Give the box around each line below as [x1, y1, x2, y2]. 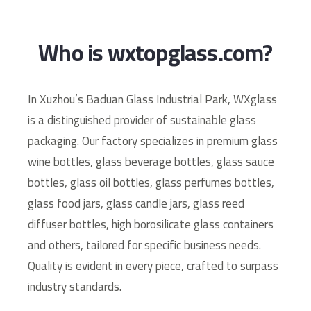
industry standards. [28, 275, 121, 298]
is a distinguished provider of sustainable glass [28, 108, 256, 131]
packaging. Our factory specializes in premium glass [28, 129, 278, 152]
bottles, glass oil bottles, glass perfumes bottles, [28, 171, 274, 194]
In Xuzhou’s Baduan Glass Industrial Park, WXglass [28, 87, 277, 110]
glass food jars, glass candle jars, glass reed [28, 192, 244, 215]
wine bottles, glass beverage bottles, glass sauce [28, 150, 274, 173]
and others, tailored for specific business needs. [28, 233, 261, 256]
